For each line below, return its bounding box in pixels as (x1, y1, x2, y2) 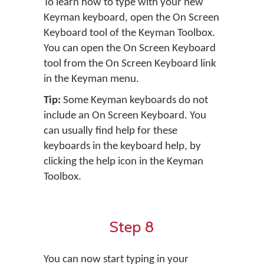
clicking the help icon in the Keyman (44, 156, 203, 167)
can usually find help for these (44, 125, 177, 137)
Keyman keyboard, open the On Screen (44, 12, 219, 24)
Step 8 (110, 216, 154, 236)
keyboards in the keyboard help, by (44, 140, 201, 152)
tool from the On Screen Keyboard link (44, 58, 216, 70)
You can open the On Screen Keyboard (44, 42, 216, 54)
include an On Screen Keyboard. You (44, 110, 206, 121)
